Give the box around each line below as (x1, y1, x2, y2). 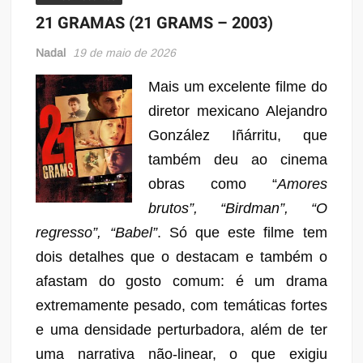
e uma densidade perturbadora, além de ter (36, 321, 327, 338)
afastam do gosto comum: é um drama (36, 272, 327, 289)
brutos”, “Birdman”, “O (147, 199, 327, 216)
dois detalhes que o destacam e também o (36, 248, 327, 265)
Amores (276, 175, 327, 192)
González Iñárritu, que (147, 126, 327, 143)
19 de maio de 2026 (73, 45, 177, 59)
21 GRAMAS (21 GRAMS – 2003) (36, 11, 274, 35)
